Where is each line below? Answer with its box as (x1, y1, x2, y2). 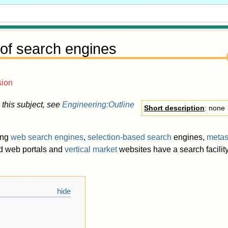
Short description (144, 104, 205, 112)
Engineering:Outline (62, 100, 134, 109)
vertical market (65, 145, 117, 154)
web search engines (11, 133, 83, 142)
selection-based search (88, 133, 172, 142)
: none (205, 104, 225, 112)
